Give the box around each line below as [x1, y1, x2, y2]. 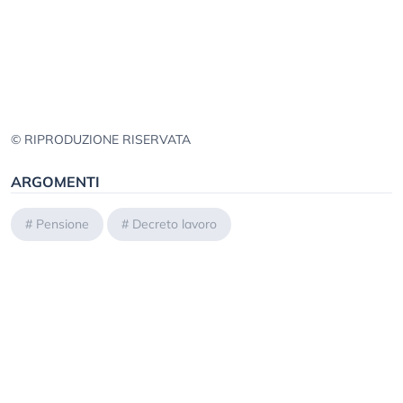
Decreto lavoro [132, 215, 217, 232]
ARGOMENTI [11, 172, 100, 191]
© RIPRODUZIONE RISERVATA [11, 130, 191, 148]
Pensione [36, 215, 89, 232]
